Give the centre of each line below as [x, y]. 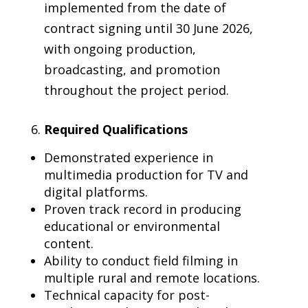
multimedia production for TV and [146, 175]
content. [69, 243]
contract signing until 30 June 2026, [148, 28]
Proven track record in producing [143, 209]
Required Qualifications [116, 129]
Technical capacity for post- [127, 295]
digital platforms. [96, 192]
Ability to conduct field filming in [141, 261]
